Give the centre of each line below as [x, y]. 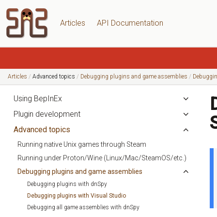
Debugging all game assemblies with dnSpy [83, 207]
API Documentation [130, 23]
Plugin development [47, 114]
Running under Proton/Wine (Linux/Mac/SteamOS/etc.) [102, 158]
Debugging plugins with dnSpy [67, 184]
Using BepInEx [38, 99]
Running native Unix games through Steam [82, 144]
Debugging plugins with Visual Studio [77, 196]
